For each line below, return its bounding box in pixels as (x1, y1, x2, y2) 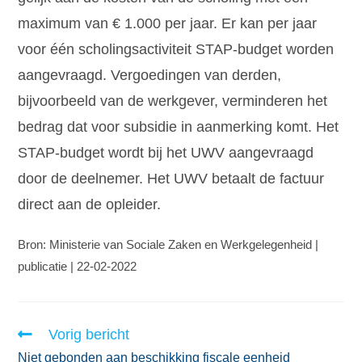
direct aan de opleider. (18, 196, 162, 213)
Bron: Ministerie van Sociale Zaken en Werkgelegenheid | (18, 238, 319, 252)
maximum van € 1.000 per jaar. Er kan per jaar (18, 15, 318, 32)
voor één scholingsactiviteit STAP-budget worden (18, 41, 335, 58)
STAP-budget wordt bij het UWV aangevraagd (18, 145, 314, 162)
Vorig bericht (48, 326, 130, 343)
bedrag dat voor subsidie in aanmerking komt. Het (18, 119, 339, 136)
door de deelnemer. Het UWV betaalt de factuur (18, 170, 325, 187)
